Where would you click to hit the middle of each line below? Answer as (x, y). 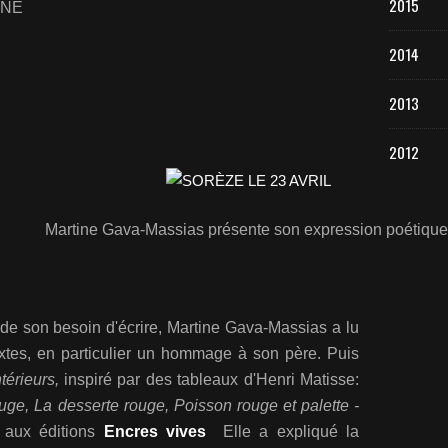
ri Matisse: (322, 379)
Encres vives (155, 431)
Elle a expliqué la (283, 431)
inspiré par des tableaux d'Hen (174, 379)
